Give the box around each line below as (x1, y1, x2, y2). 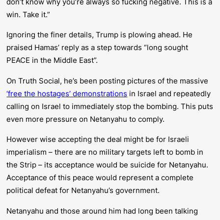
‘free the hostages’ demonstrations (6, 88, 128, 98)
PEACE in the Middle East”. (6, 55, 98, 65)
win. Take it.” (6, 10, 51, 19)
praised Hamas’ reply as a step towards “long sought (6, 43, 189, 53)
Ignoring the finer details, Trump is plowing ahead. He (6, 30, 193, 40)
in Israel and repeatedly (127, 88, 211, 98)
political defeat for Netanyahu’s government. (6, 186, 160, 195)
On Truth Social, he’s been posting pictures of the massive (6, 76, 209, 85)
